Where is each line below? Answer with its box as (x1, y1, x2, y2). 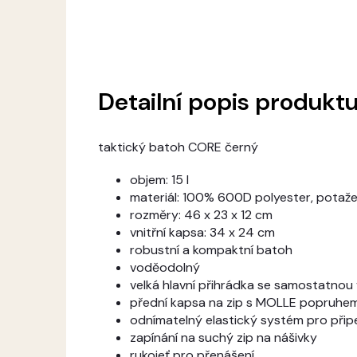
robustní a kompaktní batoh (130, 241, 292, 259)
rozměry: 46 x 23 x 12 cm (130, 206, 273, 224)
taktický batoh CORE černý (98, 139, 258, 156)
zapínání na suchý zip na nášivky (130, 329, 317, 347)
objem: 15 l (130, 171, 189, 189)
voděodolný (130, 259, 200, 277)
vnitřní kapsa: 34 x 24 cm (130, 224, 275, 241)
